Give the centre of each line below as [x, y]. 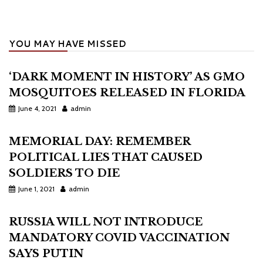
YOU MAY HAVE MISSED [68, 44]
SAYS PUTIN [46, 254]
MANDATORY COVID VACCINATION [119, 238]
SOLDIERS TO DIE [64, 173]
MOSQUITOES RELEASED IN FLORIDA [127, 93]
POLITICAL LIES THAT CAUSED [106, 157]
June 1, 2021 [36, 189]
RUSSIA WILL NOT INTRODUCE [106, 222]
